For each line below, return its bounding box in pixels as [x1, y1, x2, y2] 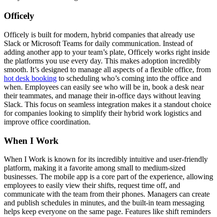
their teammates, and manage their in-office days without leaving [4, 91, 201, 100]
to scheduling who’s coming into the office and [57, 74, 201, 82]
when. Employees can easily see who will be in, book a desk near [4, 82, 204, 91]
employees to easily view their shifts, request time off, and [4, 181, 180, 190]
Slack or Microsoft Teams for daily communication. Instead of [4, 39, 193, 47]
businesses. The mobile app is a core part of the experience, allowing [4, 172, 213, 181]
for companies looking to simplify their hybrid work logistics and [4, 108, 201, 117]
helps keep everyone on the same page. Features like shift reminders [4, 207, 211, 216]
